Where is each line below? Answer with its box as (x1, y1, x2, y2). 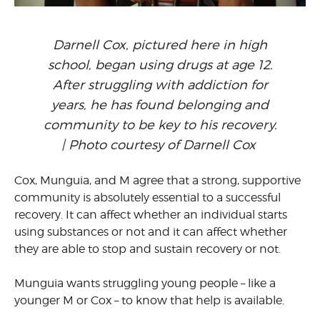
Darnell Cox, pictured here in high (53, 37, 267, 53)
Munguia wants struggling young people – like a (14, 276, 276, 291)
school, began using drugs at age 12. (47, 57, 273, 73)
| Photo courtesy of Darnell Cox (61, 137, 259, 153)
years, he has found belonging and (51, 97, 269, 113)
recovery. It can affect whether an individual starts (14, 208, 287, 222)
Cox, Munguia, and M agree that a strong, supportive (14, 174, 301, 188)
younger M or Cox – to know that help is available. (14, 294, 287, 308)
